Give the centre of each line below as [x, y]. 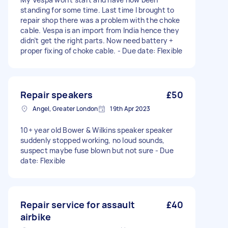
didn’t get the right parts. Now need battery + [97, 40]
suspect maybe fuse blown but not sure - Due [97, 150]
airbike [36, 217]
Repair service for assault [78, 205]
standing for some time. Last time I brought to [97, 10]
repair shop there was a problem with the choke [100, 20]
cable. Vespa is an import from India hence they [100, 30]
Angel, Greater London [65, 109]
